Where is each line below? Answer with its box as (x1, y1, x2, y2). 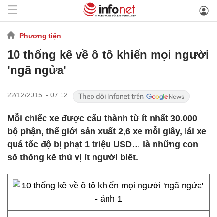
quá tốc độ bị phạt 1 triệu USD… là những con (7, 139, 198, 149)
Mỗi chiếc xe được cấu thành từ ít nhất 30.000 (7, 113, 197, 123)
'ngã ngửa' (7, 63, 66, 77)
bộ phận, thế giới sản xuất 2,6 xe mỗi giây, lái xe (7, 126, 206, 136)
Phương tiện (19, 31, 61, 40)
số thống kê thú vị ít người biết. (7, 153, 138, 162)
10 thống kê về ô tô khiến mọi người (7, 48, 209, 61)
